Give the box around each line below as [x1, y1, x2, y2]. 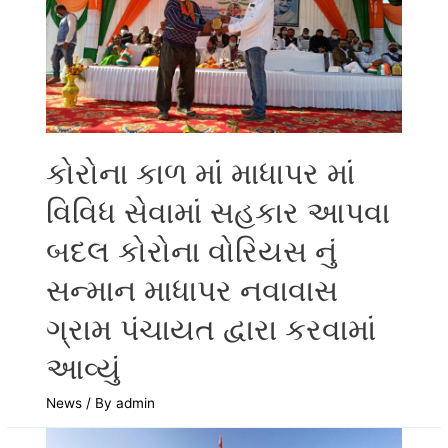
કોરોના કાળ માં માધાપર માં [46, 154, 356, 191]
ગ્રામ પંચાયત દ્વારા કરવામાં [46, 310, 377, 347]
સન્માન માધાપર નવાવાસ [46, 271, 339, 308]
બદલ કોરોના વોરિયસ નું [46, 232, 338, 269]
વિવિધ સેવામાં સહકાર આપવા [46, 193, 391, 230]
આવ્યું [46, 349, 122, 386]
